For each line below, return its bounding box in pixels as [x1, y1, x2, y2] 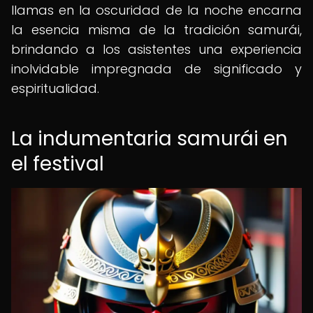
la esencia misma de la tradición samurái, [11, 21, 302, 38]
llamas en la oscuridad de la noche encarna [11, 1, 302, 19]
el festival [11, 150, 104, 177]
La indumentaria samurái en [11, 125, 288, 152]
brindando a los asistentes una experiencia [11, 41, 302, 58]
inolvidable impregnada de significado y [11, 60, 302, 78]
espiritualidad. [11, 80, 99, 97]
